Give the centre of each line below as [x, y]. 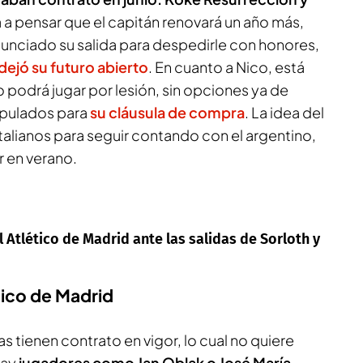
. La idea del [284, 112]
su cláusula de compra [167, 112]
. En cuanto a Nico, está [226, 67]
